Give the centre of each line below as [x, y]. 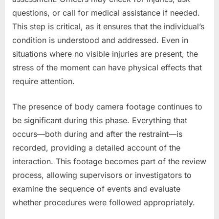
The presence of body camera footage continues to [107, 106]
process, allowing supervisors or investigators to [102, 175]
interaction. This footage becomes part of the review [109, 161]
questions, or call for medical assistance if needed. [106, 12]
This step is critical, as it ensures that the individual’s [108, 26]
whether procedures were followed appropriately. [104, 202]
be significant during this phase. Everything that [100, 120]
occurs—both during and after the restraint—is [97, 134]
